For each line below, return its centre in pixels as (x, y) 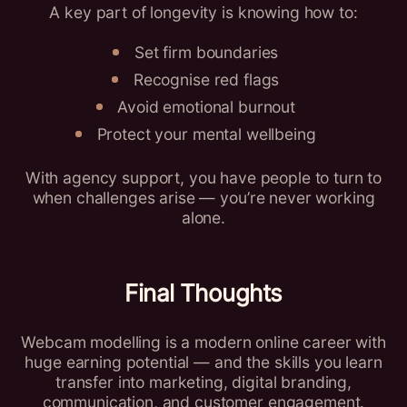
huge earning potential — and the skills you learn (203, 362)
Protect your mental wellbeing (206, 134)
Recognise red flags (206, 79)
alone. (203, 217)
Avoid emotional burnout (206, 106)
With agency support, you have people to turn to (203, 177)
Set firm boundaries (206, 52)
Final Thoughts (203, 293)
